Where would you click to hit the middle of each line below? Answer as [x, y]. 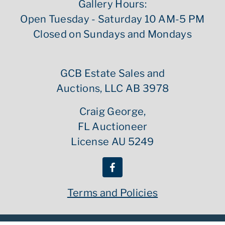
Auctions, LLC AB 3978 [113, 88]
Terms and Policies [113, 193]
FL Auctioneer [113, 127]
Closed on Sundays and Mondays [113, 34]
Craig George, [113, 111]
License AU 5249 [113, 142]
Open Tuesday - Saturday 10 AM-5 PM [113, 19]
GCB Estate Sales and [113, 73]
